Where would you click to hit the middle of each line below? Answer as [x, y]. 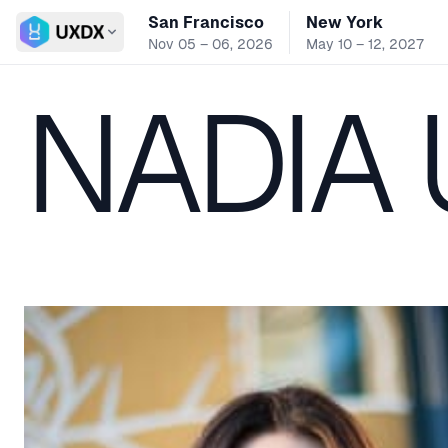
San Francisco [205, 22]
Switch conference [87, 42]
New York [344, 22]
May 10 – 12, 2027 [364, 43]
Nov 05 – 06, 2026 [210, 43]
